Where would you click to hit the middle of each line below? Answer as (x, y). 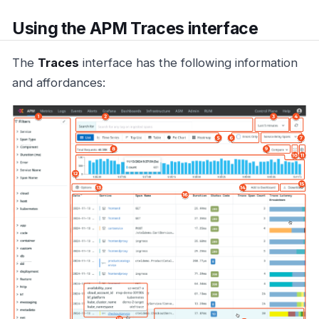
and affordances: (59, 83)
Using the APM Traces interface (135, 28)
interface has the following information (188, 63)
